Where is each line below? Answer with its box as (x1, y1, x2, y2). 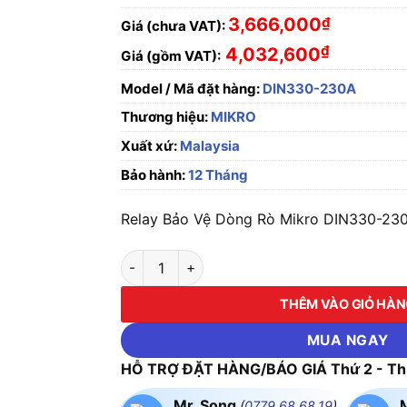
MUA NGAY (306, 332, 389, 350)
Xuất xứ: (121, 137, 178, 155)
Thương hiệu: (121, 108, 212, 126)
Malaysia (177, 137, 241, 155)
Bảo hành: (121, 166, 186, 184)
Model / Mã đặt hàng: (121, 80, 261, 98)
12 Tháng (185, 166, 249, 184)
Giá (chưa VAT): (121, 16, 226, 35)
